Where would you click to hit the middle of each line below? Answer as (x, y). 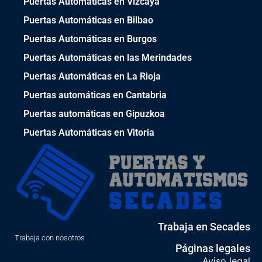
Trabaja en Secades (204, 226)
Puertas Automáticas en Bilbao (88, 20)
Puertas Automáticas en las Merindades (108, 58)
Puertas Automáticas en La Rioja (92, 77)
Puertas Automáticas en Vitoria (89, 133)
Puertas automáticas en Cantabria (95, 95)
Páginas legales (213, 248)
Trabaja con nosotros (50, 237)
